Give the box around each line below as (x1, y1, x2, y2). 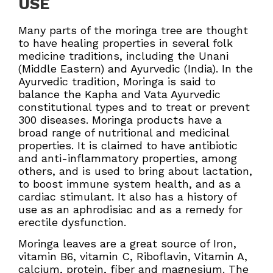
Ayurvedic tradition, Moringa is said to (18, 74, 216, 88)
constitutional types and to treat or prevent (18, 100, 250, 113)
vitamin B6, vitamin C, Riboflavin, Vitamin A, (18, 250, 247, 263)
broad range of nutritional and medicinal (18, 126, 229, 139)
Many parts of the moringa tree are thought (18, 23, 248, 37)
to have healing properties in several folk (18, 36, 233, 49)
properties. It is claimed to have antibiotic (18, 138, 238, 152)
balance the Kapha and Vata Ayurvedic (18, 87, 221, 101)
